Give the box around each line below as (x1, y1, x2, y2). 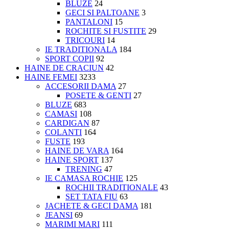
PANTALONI (65, 17, 112, 26)
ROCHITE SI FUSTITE (65, 26, 146, 35)
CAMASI (45, 109, 77, 118)
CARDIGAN (45, 118, 89, 127)
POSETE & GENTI (65, 90, 131, 100)
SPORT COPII (45, 54, 94, 63)
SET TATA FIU (65, 192, 118, 201)
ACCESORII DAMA (45, 81, 116, 90)
